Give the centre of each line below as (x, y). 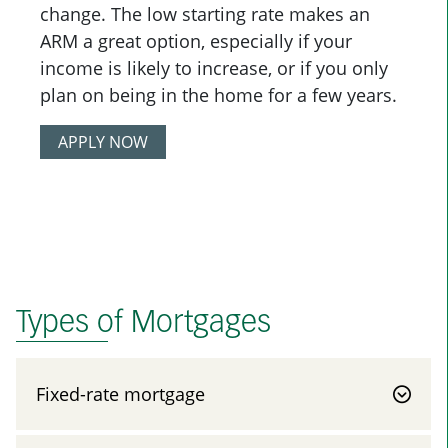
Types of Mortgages (143, 324)
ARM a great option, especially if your (196, 40)
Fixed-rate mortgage (120, 393)
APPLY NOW (103, 141)
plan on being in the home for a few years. (218, 94)
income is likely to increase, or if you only (214, 67)
